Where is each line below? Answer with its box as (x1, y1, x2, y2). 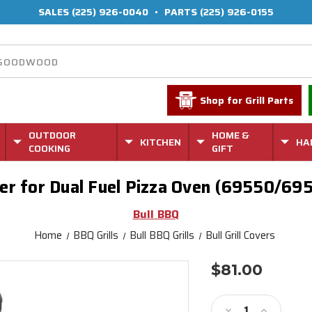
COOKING (29, 141, 71, 156)
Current (211, 277, 253, 295)
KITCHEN (140, 134, 181, 150)
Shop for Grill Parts (200, 93, 294, 108)
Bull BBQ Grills (130, 227, 195, 244)
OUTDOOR (29, 127, 77, 143)
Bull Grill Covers (205, 227, 276, 244)
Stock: (211, 290, 246, 308)
